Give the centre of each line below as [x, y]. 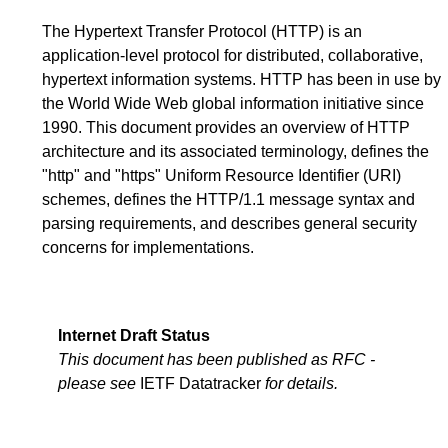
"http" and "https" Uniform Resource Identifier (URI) [221, 175]
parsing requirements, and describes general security [229, 223]
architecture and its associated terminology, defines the [235, 151]
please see [99, 383]
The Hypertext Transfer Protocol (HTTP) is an [202, 31]
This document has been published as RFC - [216, 359]
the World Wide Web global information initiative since [233, 103]
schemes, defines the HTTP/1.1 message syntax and [228, 199]
